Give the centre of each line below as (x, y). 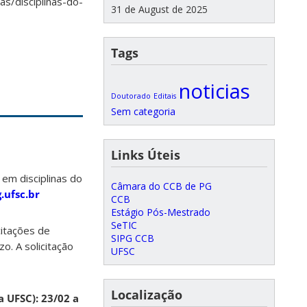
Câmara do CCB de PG (161, 186)
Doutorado (131, 96)
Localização (147, 295)
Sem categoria (143, 111)
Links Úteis (146, 155)
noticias (214, 91)
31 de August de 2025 (159, 9)
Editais (165, 96)
